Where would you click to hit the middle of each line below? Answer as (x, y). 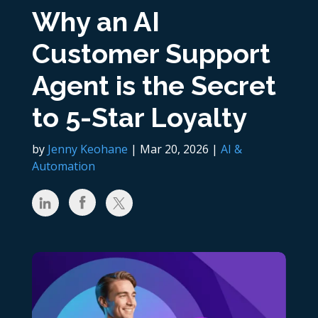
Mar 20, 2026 (174, 149)
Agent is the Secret (154, 86)
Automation (63, 166)
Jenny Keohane (87, 149)
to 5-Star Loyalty (139, 117)
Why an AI (95, 22)
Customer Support (151, 54)
